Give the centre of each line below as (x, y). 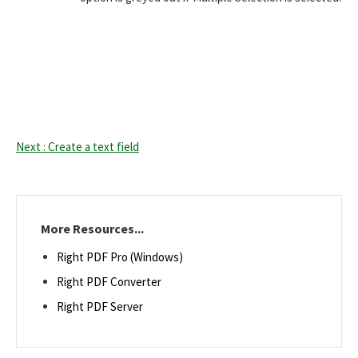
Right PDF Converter (109, 281)
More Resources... (92, 228)
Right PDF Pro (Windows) (120, 257)
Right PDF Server (100, 306)
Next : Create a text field (78, 146)
